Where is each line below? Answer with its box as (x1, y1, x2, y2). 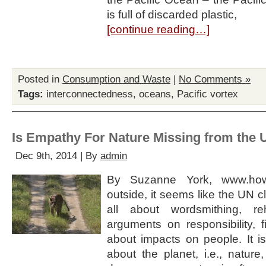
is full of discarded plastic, (107, 8, 237, 21)
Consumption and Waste (62, 74, 170, 85)
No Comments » (179, 74, 251, 85)
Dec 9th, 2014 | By (15, 150, 100, 161)
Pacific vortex (177, 88, 238, 100)
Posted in (18, 74, 62, 85)
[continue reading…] (107, 23, 210, 36)
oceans (139, 88, 171, 100)
